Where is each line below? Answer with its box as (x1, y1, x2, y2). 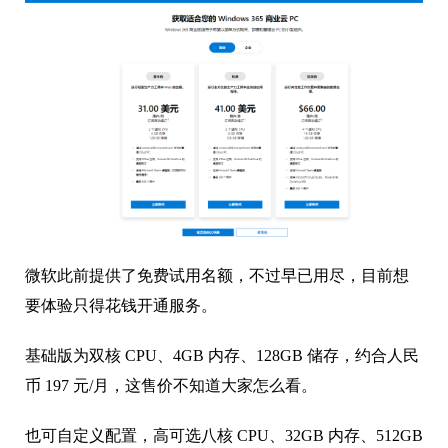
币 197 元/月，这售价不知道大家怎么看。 (25, 377, 317, 395)
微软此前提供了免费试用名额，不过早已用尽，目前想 (25, 267, 409, 285)
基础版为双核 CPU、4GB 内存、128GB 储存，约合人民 (25, 347, 419, 365)
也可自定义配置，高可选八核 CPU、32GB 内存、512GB (25, 427, 423, 445)
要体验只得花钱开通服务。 (25, 297, 217, 315)
